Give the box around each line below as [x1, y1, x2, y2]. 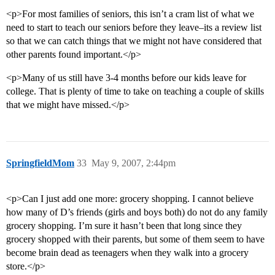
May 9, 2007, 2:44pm [91, 158, 176, 169]
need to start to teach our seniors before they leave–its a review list [6, 22, 261, 33]
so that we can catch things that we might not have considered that [6, 36, 261, 47]
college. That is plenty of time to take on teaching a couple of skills [6, 86, 264, 97]
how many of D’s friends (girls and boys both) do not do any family [6, 207, 268, 218]
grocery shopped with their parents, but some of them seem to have [6, 234, 265, 245]
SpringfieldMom [6, 158, 74, 169]
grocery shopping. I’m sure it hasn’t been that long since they [6, 220, 242, 231]
